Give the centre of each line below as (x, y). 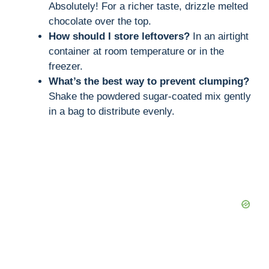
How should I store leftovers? (119, 36)
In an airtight (219, 36)
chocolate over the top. (100, 21)
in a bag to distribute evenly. (112, 111)
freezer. (66, 66)
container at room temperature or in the (136, 51)
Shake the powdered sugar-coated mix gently (150, 96)
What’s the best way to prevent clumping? (149, 81)
